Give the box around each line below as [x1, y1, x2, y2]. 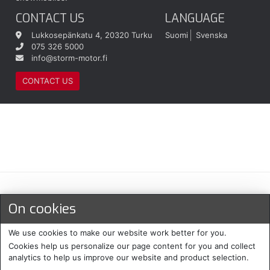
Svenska [195, 30, 227, 40]
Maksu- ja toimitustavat [60, 195, 210, 213]
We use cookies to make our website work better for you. [8, 228, 227, 238]
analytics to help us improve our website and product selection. [8, 252, 249, 262]
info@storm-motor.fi [31, 52, 107, 63]
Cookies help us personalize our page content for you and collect [8, 240, 256, 251]
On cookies [8, 199, 76, 218]
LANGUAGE [165, 10, 225, 27]
